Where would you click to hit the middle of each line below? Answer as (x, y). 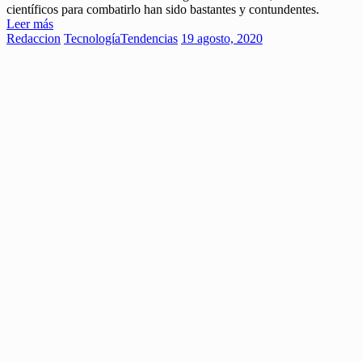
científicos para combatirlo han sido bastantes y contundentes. (163, 10)
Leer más (30, 24)
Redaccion (34, 39)
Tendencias (149, 39)
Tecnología (92, 39)
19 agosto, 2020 (222, 39)
